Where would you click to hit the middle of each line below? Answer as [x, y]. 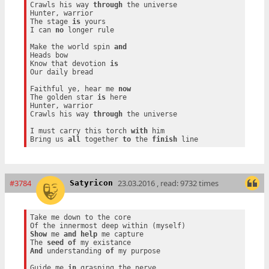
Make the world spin [72, 47]
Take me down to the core [80, 217]
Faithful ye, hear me [74, 89]
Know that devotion [70, 63]
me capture [120, 234]
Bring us [49, 139]
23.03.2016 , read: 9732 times [168, 183]
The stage [51, 21]
